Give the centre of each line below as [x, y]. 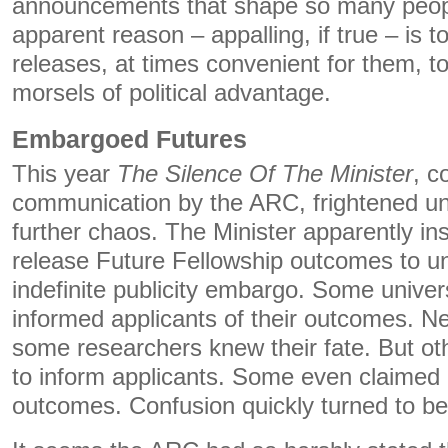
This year [64, 174]
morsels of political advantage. [171, 93]
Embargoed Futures [129, 139]
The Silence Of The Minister [265, 174]
